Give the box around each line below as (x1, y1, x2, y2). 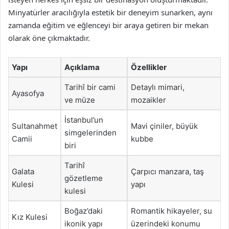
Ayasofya (12, 88, 44, 98)
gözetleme (64, 173, 103, 183)
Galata (12, 166, 34, 176)
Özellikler (131, 62, 167, 72)
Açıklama (64, 62, 100, 72)
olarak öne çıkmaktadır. (8, 32, 90, 43)
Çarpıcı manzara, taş (131, 166, 204, 176)
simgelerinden (64, 127, 117, 138)
